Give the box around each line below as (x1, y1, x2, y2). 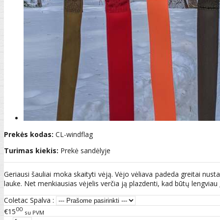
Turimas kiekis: (4, 145, 58, 155)
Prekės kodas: (4, 129, 54, 139)
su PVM (25, 208, 44, 216)
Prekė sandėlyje (60, 145, 110, 155)
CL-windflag (55, 129, 93, 139)
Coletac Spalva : (4, 195, 54, 205)
